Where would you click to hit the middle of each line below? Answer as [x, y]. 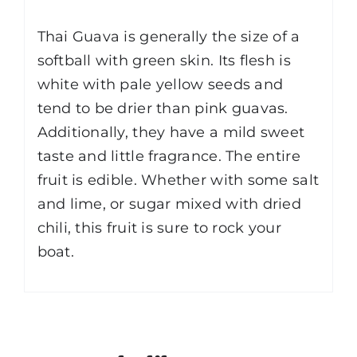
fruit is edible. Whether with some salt [178, 180]
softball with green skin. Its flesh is [164, 60]
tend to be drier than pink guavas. [163, 108]
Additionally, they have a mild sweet [171, 132]
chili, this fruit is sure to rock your [159, 228]
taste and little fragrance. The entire [169, 156]
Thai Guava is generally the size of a [169, 36]
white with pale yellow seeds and [160, 84]
